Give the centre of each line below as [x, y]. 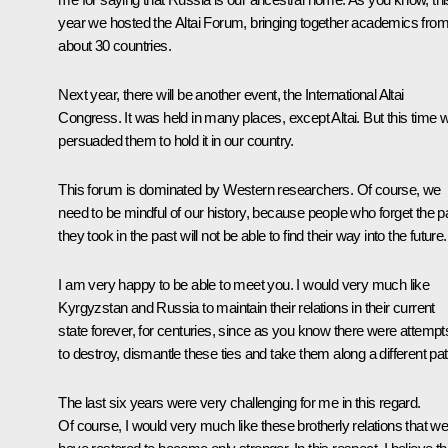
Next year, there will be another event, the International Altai [231, 94]
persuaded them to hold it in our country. [176, 140]
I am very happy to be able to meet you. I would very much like [244, 284]
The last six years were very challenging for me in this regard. [239, 402]
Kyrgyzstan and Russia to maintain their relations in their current [246, 307]
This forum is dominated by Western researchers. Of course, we [249, 189]
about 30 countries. [114, 45]
